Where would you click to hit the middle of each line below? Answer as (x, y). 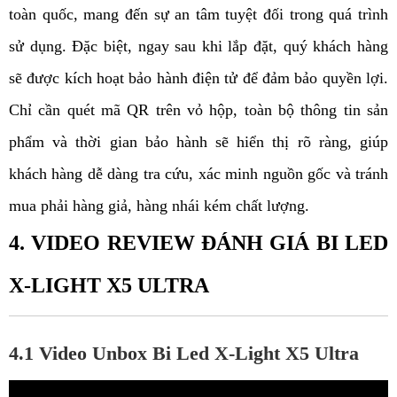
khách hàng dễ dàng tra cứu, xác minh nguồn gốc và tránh (198, 174)
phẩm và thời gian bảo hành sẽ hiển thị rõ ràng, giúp (198, 142)
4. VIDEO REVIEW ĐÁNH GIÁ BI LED (198, 243)
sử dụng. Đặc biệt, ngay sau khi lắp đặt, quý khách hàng (198, 47)
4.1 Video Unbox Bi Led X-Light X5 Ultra (184, 354)
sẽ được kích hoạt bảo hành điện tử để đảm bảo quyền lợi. (198, 78)
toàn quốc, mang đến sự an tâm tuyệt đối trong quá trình (198, 15)
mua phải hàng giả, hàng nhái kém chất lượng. (161, 206)
